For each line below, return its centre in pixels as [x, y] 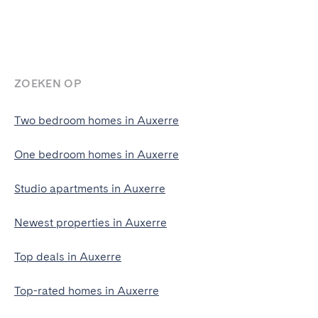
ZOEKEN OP [48, 83]
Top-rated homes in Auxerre [87, 291]
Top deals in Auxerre [68, 257]
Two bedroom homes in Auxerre [97, 120]
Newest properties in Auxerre [91, 223]
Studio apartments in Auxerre [90, 188]
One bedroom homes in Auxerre [97, 154]
